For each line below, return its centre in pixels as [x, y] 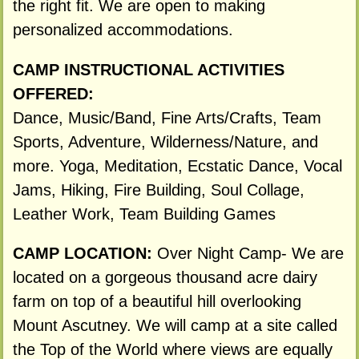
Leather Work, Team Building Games [144, 214]
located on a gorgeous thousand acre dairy [165, 278]
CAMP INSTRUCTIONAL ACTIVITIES [148, 69]
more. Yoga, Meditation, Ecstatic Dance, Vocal [177, 165]
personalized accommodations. [123, 29]
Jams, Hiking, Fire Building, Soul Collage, [158, 190]
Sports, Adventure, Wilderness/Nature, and [165, 141]
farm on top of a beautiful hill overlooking [157, 302]
